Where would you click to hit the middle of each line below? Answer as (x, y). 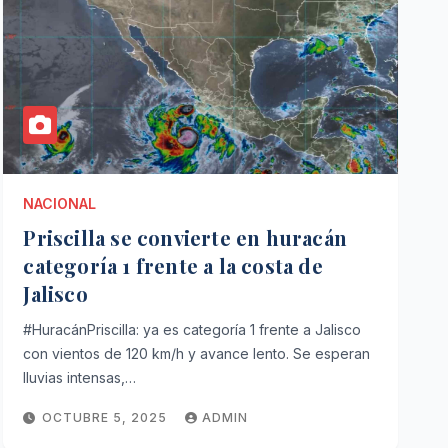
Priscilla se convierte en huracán (185, 237)
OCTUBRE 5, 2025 (107, 417)
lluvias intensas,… (80, 377)
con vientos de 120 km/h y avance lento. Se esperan (197, 353)
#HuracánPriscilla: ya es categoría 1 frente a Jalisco (192, 329)
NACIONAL (60, 203)
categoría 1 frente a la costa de (173, 265)
